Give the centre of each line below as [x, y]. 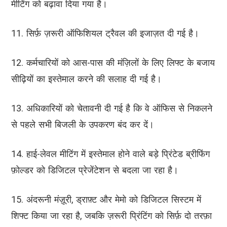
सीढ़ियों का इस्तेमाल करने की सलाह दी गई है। [86, 79]
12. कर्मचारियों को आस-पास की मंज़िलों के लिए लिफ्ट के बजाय [113, 63]
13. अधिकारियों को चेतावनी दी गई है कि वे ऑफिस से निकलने [112, 108]
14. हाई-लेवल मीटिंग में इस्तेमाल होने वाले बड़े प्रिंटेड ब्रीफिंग [110, 154]
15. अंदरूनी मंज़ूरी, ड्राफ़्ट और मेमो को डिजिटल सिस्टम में [106, 200]
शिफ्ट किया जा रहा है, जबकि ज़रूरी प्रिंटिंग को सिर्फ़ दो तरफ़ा [111, 216]
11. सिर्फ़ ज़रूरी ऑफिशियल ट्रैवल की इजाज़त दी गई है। [105, 33]
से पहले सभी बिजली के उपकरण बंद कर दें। [83, 125]
